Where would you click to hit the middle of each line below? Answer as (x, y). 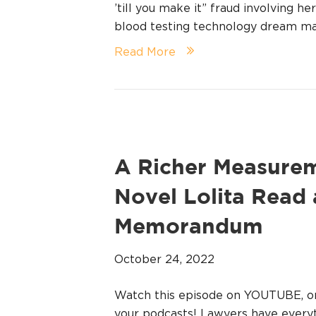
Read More (145, 51)
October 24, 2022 (164, 259)
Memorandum (189, 227)
